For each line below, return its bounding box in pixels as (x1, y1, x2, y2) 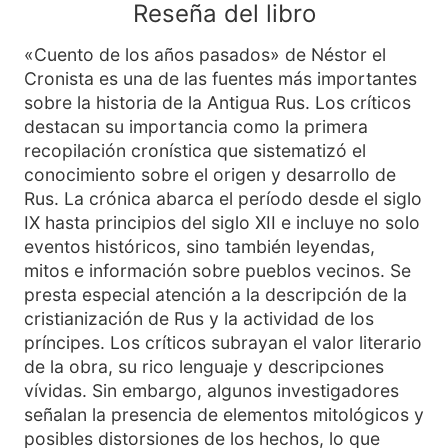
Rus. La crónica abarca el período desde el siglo (24, 188, 422, 209)
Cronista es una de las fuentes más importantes (24, 68, 417, 89)
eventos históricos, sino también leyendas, (24, 236, 375, 257)
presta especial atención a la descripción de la (24, 284, 407, 305)
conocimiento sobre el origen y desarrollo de (24, 164, 396, 185)
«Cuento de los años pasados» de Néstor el (24, 44, 386, 65)
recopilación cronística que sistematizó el (24, 140, 366, 161)
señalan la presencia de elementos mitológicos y (24, 404, 424, 425)
